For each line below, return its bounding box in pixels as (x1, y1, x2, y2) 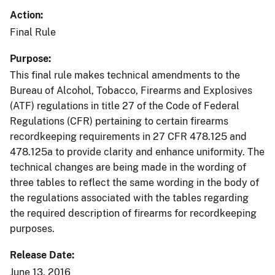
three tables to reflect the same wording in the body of (10, 177, 259, 189)
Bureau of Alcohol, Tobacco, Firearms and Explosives (10, 85, 252, 97)
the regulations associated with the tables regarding (10, 192, 249, 204)
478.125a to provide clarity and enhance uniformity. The (10, 146, 265, 158)
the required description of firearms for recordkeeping (10, 207, 257, 220)
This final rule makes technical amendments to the (10, 69, 240, 82)
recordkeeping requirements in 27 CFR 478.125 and (10, 131, 247, 143)
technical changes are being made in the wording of (10, 161, 246, 174)
